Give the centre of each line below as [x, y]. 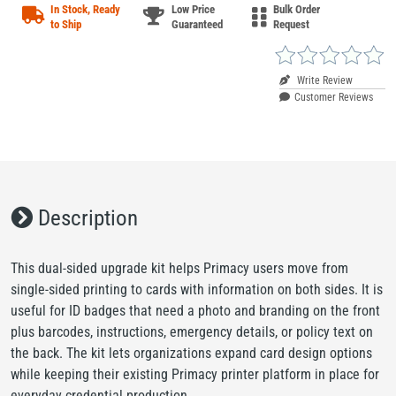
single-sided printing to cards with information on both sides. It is [197, 289]
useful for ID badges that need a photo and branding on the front [195, 310]
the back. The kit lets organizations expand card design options [191, 353]
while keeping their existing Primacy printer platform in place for [195, 374]
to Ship [66, 24]
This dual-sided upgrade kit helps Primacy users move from [179, 268]
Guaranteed [197, 24]
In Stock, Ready [85, 9]
